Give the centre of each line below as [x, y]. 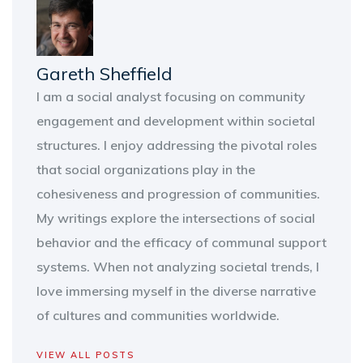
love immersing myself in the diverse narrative [176, 291]
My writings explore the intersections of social [176, 218]
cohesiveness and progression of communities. [178, 194]
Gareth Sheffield [105, 74]
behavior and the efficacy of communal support [181, 243]
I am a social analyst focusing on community [171, 97]
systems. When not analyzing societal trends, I [178, 267]
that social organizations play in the [146, 170]
